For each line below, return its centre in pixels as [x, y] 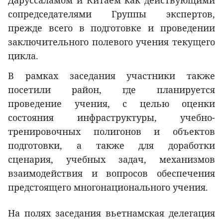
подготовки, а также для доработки [111, 145]
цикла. [23, 56]
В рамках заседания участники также [111, 75]
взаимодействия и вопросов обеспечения [111, 173]
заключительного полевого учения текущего [111, 42]
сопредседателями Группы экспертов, [111, 14]
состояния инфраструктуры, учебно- [111, 117]
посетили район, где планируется [111, 89]
